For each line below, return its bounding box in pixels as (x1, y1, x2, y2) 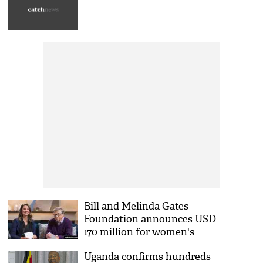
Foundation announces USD (84, 213, 217, 225)
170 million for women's (84, 226, 195, 238)
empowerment (84, 239, 154, 251)
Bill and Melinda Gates (84, 200, 189, 213)
